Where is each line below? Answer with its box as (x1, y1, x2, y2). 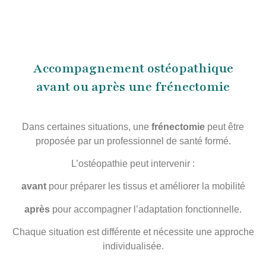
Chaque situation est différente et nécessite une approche (12, 227, 254, 237)
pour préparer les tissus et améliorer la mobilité (46, 181, 245, 192)
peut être (205, 121, 244, 132)
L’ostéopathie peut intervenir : (71, 158, 195, 169)
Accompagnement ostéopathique (33, 59, 233, 77)
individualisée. (102, 241, 164, 252)
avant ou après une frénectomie (36, 78, 230, 96)
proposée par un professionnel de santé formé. (35, 135, 231, 146)
